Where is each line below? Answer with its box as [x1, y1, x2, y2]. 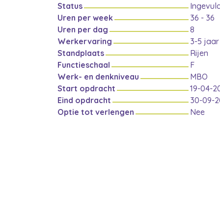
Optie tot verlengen [57, 107, 134, 117]
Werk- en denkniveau [57, 72, 139, 82]
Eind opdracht [57, 95, 111, 105]
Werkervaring [57, 36, 112, 46]
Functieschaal [57, 60, 110, 70]
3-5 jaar [190, 36, 219, 46]
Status [57, 1, 82, 11]
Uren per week [57, 13, 113, 23]
